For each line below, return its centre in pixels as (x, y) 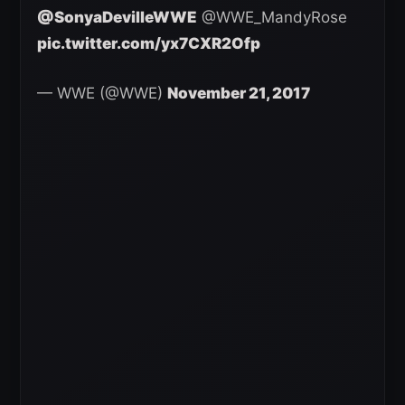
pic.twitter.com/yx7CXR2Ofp (149, 44)
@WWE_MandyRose (272, 18)
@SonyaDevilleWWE (117, 18)
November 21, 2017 (239, 94)
